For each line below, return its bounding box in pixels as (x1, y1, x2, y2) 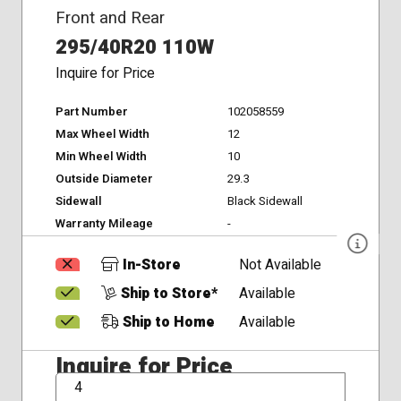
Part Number (55, 103, 128, 122)
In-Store (118, 254, 181, 276)
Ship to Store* (116, 283, 218, 304)
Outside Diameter (55, 170, 153, 189)
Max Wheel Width (55, 125, 149, 144)
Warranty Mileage (55, 215, 153, 234)
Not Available (239, 254, 322, 276)
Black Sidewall (226, 192, 303, 211)
